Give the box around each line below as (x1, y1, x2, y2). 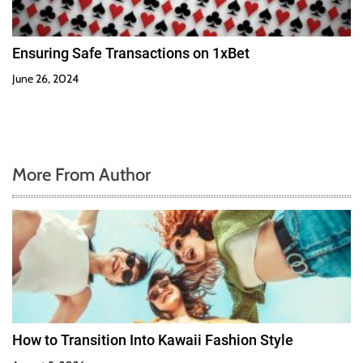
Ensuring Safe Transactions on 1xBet (12, 45, 250, 62)
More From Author (12, 164, 151, 186)
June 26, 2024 (12, 71, 79, 87)
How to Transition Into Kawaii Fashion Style (12, 331, 293, 349)
